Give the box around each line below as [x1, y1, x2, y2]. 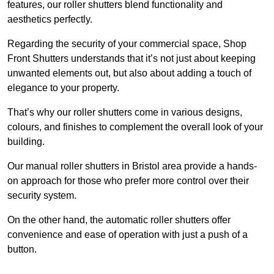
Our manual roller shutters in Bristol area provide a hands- [7, 161, 257, 172]
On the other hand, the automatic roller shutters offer [7, 215, 231, 226]
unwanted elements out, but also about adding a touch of [7, 68, 251, 79]
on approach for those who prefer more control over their [7, 176, 249, 187]
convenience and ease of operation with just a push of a [7, 229, 248, 240]
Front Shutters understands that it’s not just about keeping [7, 53, 256, 64]
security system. [7, 190, 79, 201]
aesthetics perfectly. [7, 14, 92, 25]
